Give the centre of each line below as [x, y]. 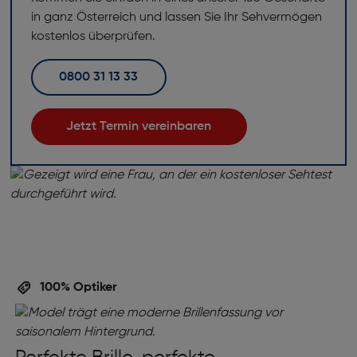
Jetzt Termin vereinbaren [143, 127]
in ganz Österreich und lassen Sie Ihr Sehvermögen [176, 18]
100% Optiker [76, 288]
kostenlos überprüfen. [93, 37]
